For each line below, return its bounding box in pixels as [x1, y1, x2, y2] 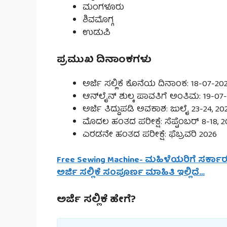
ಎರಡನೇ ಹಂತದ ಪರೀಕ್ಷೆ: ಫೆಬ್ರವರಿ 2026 [83, 127, 217, 142]
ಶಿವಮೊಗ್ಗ [83, 13, 113, 28]
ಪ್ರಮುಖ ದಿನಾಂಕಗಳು [57, 51, 152, 69]
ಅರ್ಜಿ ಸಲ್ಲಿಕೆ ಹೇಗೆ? [57, 191, 136, 209]
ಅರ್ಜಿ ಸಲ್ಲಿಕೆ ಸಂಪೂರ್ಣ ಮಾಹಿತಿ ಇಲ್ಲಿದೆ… [57, 166, 205, 181]
